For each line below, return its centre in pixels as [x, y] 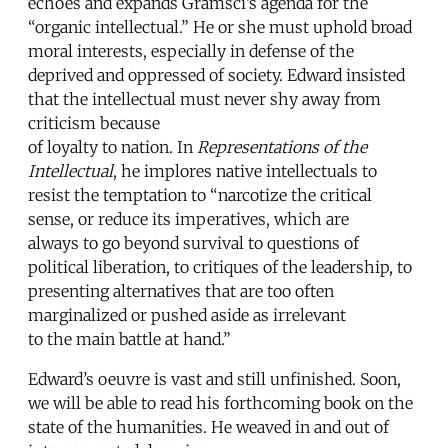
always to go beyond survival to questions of [193, 242]
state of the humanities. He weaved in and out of [208, 426]
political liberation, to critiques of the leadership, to [220, 266]
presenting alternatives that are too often [181, 290]
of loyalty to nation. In [112, 146]
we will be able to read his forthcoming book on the [220, 402]
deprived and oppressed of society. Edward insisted [216, 74]
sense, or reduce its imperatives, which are [188, 218]
